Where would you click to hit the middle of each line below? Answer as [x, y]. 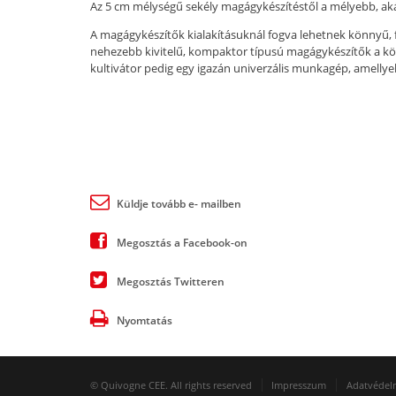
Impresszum [299, 385]
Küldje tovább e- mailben [179, 204]
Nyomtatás [145, 321]
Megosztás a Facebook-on [182, 243]
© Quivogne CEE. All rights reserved [171, 385]
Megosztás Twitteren [171, 282]
